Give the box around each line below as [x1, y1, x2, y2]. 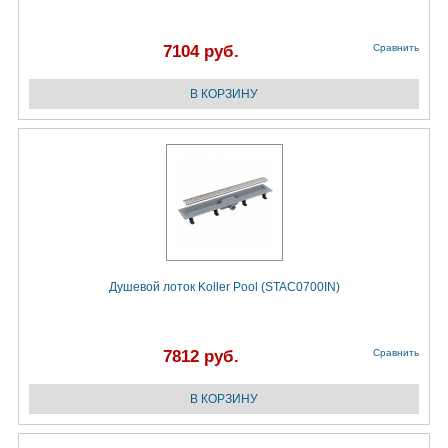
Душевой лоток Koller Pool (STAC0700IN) [108, 280, 340, 295]
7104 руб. [163, 42, 239, 62]
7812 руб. [163, 347, 239, 367]
